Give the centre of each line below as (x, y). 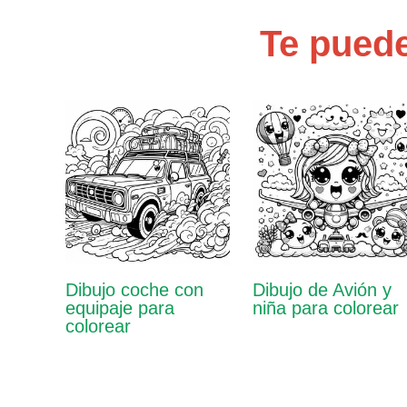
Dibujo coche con (134, 290)
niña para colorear (326, 308)
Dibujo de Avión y (323, 290)
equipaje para (120, 308)
